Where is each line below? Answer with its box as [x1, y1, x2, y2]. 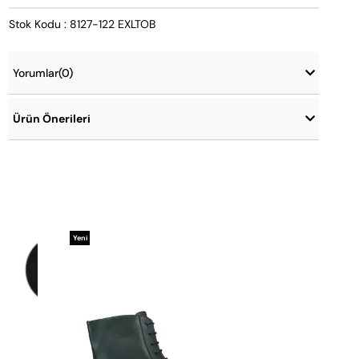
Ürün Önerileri [12, 111, 91, 127]
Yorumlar [12, 66, 58, 81]
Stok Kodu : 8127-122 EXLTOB [8, 17, 155, 32]
